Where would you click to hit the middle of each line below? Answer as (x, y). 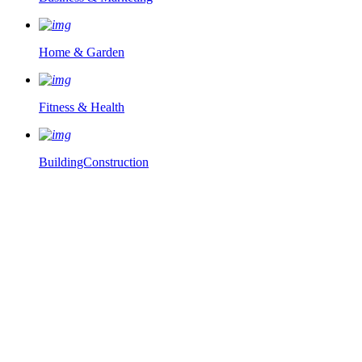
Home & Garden (82, 52)
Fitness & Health (82, 107)
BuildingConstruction (94, 162)
